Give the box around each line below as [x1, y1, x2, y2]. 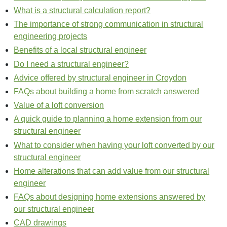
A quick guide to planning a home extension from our [14, 115, 202, 124]
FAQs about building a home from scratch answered [14, 87, 200, 96]
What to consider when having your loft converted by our [14, 140, 215, 149]
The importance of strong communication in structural [14, 20, 204, 29]
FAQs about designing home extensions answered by [14, 192, 206, 201]
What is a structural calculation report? [14, 6, 151, 15]
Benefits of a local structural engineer [14, 46, 147, 55]
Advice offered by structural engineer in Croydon [14, 73, 187, 82]
